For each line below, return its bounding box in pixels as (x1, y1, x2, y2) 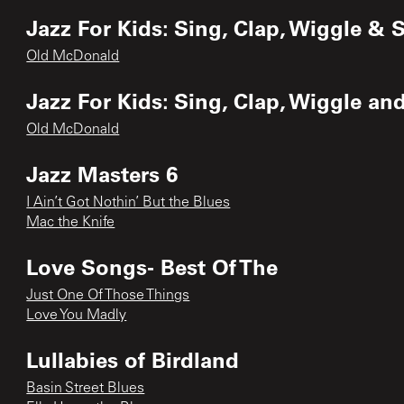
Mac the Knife (26, 215, 115, 230)
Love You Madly (26, 308, 127, 323)
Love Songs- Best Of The (26, 252, 279, 280)
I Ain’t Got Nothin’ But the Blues (26, 195, 231, 210)
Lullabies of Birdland (26, 344, 240, 373)
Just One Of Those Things (26, 288, 190, 303)
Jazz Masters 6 (26, 159, 179, 188)
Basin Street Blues (26, 381, 145, 396)
